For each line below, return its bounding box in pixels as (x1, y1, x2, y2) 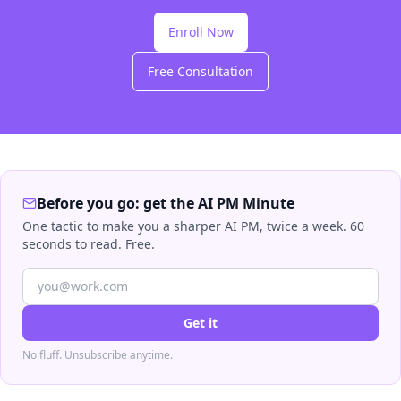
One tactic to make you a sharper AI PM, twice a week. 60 (22, 218, 364, 235)
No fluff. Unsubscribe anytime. (22, 347, 173, 363)
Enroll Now (167, 23, 234, 40)
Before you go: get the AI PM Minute (37, 193, 294, 213)
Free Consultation (148, 63, 253, 80)
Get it (183, 314, 218, 331)
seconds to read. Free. (22, 235, 155, 252)
